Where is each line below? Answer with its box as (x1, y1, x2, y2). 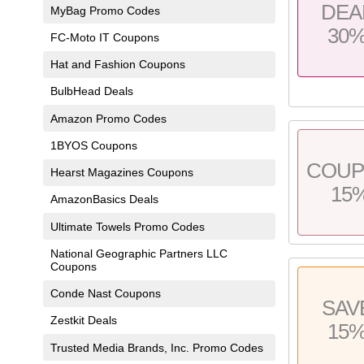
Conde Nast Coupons (50, 287, 161, 301)
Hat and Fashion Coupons (50, 58, 185, 71)
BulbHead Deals (50, 84, 133, 98)
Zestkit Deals (50, 314, 117, 327)
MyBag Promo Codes (50, 3, 160, 17)
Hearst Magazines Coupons (50, 166, 193, 180)
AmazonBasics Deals (50, 193, 158, 206)
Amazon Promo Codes (50, 111, 167, 125)
